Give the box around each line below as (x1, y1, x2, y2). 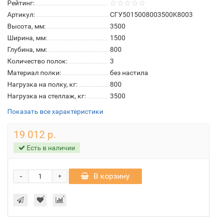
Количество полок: (7, 57, 67, 65)
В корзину (93, 171, 130, 181)
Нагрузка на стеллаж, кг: (7, 92, 86, 100)
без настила (110, 69, 148, 77)
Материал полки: (7, 69, 61, 77)
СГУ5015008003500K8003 (110, 11, 193, 18)
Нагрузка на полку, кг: (7, 80, 77, 88)
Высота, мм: (7, 22, 46, 30)
